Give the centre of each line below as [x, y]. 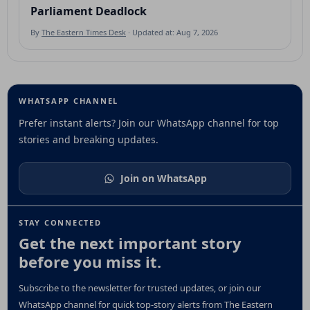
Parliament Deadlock [89, 11]
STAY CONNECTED [60, 222]
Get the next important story [130, 243]
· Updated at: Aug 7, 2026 [172, 32]
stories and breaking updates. [89, 139]
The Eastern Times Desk [84, 32]
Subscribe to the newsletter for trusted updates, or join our [140, 288]
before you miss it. [90, 262]
